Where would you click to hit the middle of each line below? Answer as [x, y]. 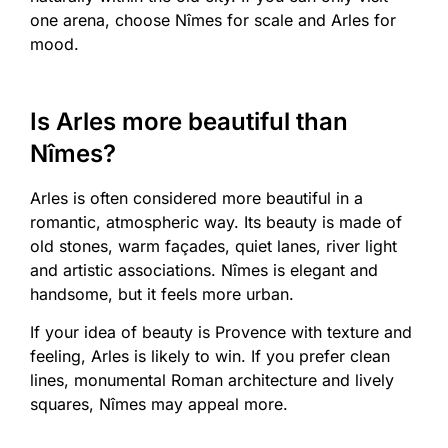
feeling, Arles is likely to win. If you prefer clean [210, 356]
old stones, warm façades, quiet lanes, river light [213, 246]
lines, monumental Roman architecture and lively [212, 380]
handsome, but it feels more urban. [162, 294]
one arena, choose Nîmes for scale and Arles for [213, 20]
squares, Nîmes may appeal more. [159, 404]
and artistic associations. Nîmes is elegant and [204, 270]
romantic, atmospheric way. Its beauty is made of [216, 222]
